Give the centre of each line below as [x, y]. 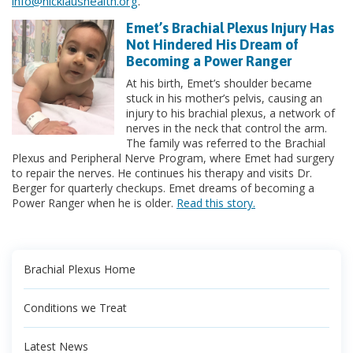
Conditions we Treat [75, 308]
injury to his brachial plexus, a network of [230, 113]
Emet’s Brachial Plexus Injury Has [230, 28]
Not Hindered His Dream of [212, 45]
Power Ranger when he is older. [94, 203]
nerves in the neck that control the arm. [227, 128]
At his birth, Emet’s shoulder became [219, 83]
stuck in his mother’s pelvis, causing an [224, 98]
